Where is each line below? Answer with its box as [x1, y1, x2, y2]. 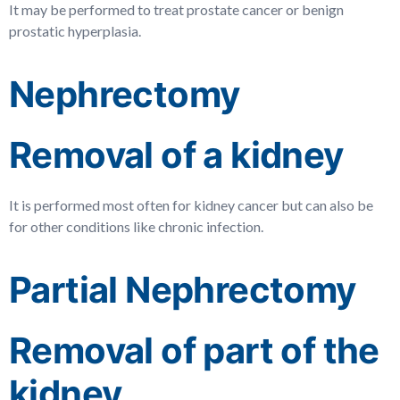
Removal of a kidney [9, 133, 344, 177]
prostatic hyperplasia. [9, 22, 141, 39]
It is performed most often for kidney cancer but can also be [9, 196, 373, 213]
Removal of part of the [9, 329, 379, 372]
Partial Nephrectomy [9, 268, 356, 312]
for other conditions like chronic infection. [9, 218, 263, 235]
